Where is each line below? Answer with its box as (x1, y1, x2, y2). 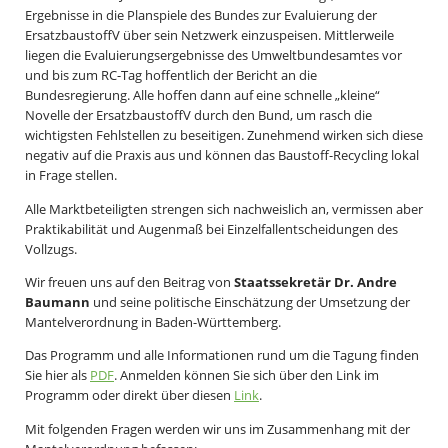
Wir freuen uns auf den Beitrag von (25, 272, 234, 291)
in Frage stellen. (25, 166, 117, 185)
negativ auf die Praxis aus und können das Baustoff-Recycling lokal (25, 146, 419, 165)
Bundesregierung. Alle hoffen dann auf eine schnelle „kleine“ (25, 86, 380, 105)
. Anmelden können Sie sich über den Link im (114, 366, 379, 385)
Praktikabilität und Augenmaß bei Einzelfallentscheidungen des (25, 219, 398, 238)
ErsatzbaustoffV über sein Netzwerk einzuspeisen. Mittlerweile (25, 26, 394, 45)
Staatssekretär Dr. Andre (234, 272, 397, 291)
